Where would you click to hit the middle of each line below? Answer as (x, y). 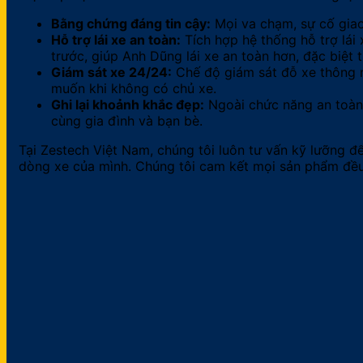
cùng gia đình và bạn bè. (127, 121)
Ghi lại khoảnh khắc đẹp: (128, 105)
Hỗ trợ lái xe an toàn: (116, 40)
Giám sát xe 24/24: (111, 73)
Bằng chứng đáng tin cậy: (131, 24)
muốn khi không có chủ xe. (134, 89)
